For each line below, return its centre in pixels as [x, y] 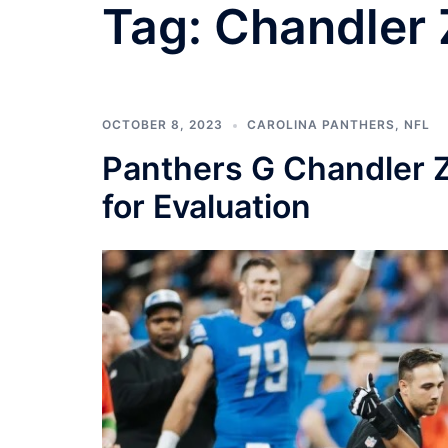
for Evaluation [206, 206]
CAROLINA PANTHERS [321, 124]
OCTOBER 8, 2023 [162, 124]
